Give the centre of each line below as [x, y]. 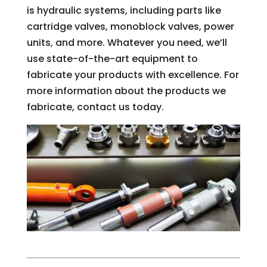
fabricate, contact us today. [95, 107]
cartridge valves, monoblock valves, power [130, 27]
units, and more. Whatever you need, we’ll [127, 43]
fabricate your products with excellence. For [133, 75]
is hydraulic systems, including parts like [124, 10]
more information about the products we [126, 91]
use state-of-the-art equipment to [112, 59]
